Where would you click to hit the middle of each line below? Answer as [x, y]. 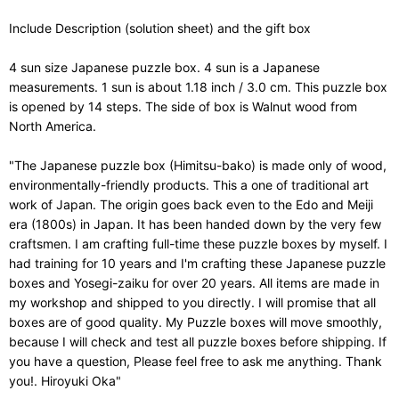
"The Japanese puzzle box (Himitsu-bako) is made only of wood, [198, 165]
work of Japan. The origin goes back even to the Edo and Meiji [191, 204]
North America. [53, 126]
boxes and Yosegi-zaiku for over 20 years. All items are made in [194, 282]
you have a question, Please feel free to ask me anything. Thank [195, 361]
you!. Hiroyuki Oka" [65, 380]
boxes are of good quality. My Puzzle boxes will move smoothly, [195, 322]
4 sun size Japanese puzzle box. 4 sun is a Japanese [164, 67]
